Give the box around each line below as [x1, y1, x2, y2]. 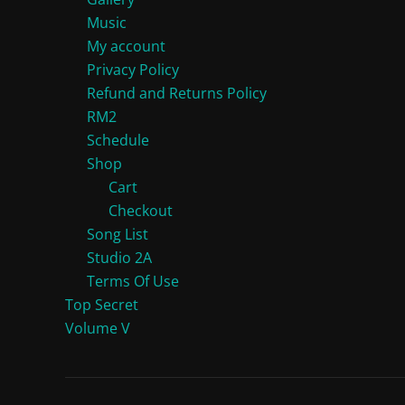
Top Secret [65, 295, 138, 316]
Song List [87, 224, 148, 245]
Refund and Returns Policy [87, 83, 267, 104]
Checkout [108, 201, 173, 221]
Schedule [87, 130, 149, 151]
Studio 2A [87, 248, 152, 268]
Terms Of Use [87, 271, 179, 292]
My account [87, 36, 165, 57]
